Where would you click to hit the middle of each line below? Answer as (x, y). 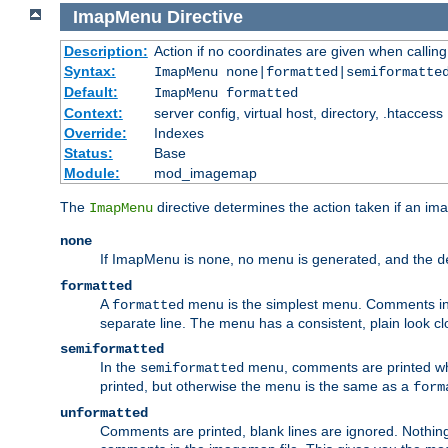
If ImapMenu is (149, 259)
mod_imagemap (205, 173)
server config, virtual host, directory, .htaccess (298, 113)
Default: (90, 92)
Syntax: (89, 71)
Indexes (178, 133)
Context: (93, 113)
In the (120, 367)
